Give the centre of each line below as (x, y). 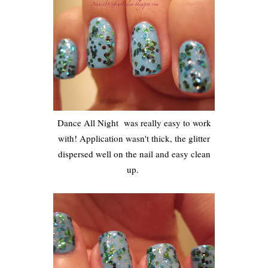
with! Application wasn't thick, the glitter (134, 138)
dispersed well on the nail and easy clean (134, 153)
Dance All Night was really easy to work (134, 122)
